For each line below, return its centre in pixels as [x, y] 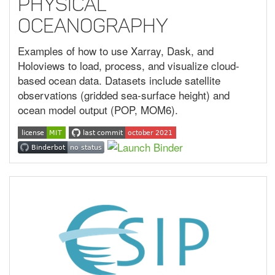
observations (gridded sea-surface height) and [124, 95]
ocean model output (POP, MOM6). [98, 109]
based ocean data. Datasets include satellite [119, 80]
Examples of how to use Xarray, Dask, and [116, 50]
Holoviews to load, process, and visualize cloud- [129, 65]
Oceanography [93, 26]
